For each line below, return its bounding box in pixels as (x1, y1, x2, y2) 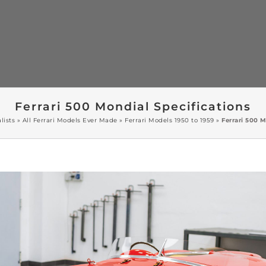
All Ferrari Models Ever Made (22, 116, 118, 124)
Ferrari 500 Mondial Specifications (15, 99, 251, 113)
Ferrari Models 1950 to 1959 (125, 116, 214, 124)
